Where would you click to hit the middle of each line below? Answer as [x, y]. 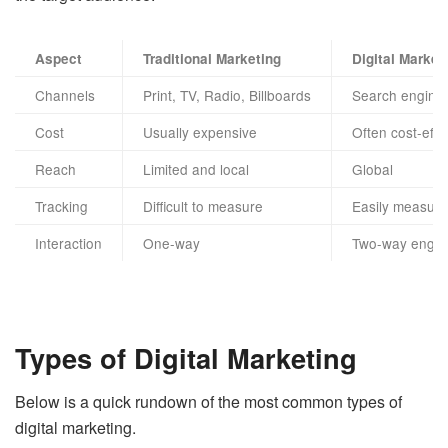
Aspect [58, 59]
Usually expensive [200, 132]
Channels [65, 95]
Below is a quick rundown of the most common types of [208, 402]
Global [372, 169]
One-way [171, 243]
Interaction [68, 243]
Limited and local [196, 169]
